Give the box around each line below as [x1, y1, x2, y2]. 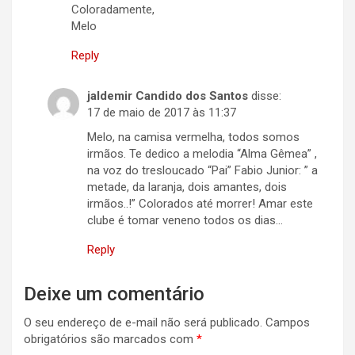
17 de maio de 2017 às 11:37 [87, 105, 236, 120]
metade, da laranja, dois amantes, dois [87, 180, 287, 195]
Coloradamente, [71, 2, 155, 17]
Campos [265, 315, 310, 330]
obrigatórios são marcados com [24, 332, 197, 347]
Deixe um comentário [24, 283, 204, 306]
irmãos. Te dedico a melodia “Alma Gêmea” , [87, 147, 317, 162]
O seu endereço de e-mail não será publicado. [24, 315, 262, 330]
